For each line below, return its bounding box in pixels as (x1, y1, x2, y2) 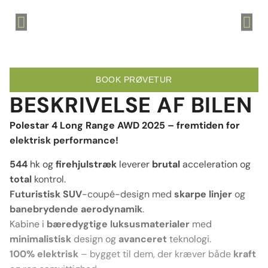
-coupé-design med (82, 187, 174, 200)
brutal (152, 157, 180, 170)
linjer (209, 187, 232, 200)
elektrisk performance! (10, 134, 118, 147)
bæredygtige (47, 217, 108, 230)
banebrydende (10, 202, 78, 215)
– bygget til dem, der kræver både (81, 247, 233, 260)
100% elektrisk (10, 247, 81, 260)
